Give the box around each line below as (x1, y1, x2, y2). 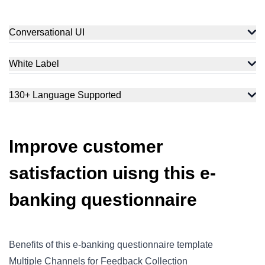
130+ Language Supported (9, 90, 121, 100)
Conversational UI (9, 27, 85, 37)
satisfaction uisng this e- (9, 163, 216, 183)
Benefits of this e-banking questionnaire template (9, 240, 213, 250)
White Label (9, 59, 59, 69)
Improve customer (9, 137, 163, 156)
